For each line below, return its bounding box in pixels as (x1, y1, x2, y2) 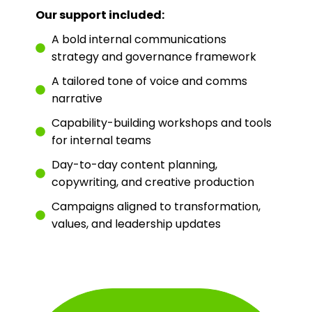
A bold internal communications (51, 31, 226, 47)
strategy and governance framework (51, 48, 256, 65)
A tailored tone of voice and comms (51, 72, 247, 89)
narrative (51, 90, 102, 107)
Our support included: (36, 6, 165, 23)
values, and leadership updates (51, 215, 221, 232)
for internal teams (51, 132, 151, 148)
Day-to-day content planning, (51, 156, 217, 173)
